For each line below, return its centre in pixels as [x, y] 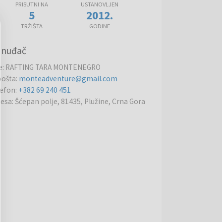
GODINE [99, 26]
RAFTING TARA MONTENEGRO [53, 67]
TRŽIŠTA [31, 26]
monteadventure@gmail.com [68, 78]
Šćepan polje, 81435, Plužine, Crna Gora [80, 101]
